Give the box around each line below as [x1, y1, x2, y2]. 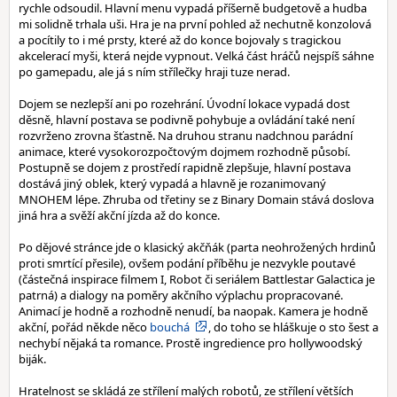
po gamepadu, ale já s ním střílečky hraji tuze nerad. [19, 64, 290, 80]
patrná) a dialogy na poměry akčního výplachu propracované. [19, 287, 343, 303]
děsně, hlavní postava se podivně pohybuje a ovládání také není [19, 112, 354, 128]
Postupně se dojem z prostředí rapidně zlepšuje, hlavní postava [19, 160, 351, 175]
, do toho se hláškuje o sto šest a [208, 319, 378, 335]
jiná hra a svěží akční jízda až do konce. [19, 207, 220, 223]
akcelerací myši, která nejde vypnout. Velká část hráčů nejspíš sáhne [19, 48, 374, 64]
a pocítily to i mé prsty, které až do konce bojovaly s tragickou [19, 32, 341, 48]
